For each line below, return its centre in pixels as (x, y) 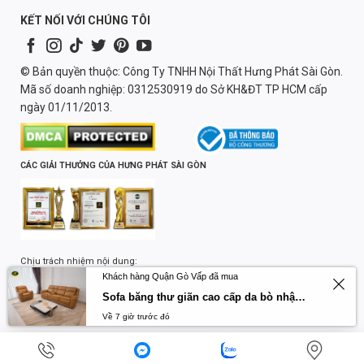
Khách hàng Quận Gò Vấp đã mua (170, 276)
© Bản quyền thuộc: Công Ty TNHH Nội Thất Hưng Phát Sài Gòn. (181, 71)
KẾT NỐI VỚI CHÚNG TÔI (85, 20)
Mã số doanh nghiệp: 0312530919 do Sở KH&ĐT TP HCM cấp (173, 89)
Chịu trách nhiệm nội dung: (78, 261)
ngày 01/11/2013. (66, 107)
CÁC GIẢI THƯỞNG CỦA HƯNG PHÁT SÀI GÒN (113, 165)
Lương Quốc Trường (62, 279)
